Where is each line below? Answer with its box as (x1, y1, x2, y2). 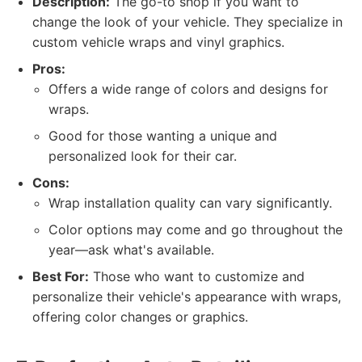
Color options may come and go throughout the (48, 221, 343, 238)
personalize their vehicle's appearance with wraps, (32, 288, 341, 305)
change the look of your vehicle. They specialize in (32, 14, 343, 30)
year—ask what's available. (48, 242, 214, 258)
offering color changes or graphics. (32, 309, 248, 325)
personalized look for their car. (48, 148, 237, 164)
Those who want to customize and (89, 268, 305, 284)
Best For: (32, 268, 89, 284)
